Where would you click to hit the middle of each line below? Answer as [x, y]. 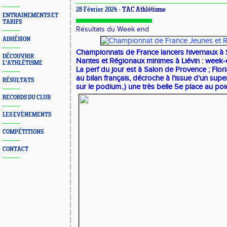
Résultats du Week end [112, 29]
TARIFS [12, 22]
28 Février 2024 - [99, 10]
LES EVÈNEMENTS [27, 115]
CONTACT [15, 149]
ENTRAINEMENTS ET [30, 15]
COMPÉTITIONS [23, 132]
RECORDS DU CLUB [27, 98]
